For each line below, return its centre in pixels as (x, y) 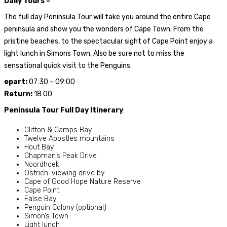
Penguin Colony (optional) (65, 207)
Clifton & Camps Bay (58, 130)
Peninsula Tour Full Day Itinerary (64, 110)
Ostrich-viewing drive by (64, 173)
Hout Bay (39, 147)
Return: (18, 94)
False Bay (40, 199)
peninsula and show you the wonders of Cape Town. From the (104, 29)
